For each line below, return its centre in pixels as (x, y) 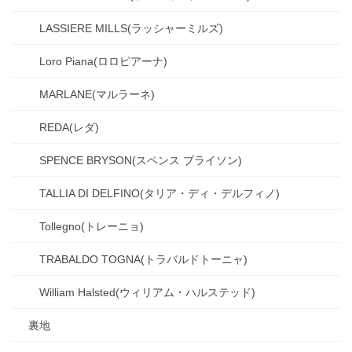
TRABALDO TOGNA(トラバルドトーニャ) (143, 259)
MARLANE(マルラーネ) (97, 94)
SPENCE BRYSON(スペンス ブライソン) (141, 160)
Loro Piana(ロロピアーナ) (103, 61)
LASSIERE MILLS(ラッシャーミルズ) (131, 28)
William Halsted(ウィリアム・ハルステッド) (147, 292)
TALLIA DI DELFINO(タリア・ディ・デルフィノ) (159, 193)
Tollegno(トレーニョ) (92, 226)
